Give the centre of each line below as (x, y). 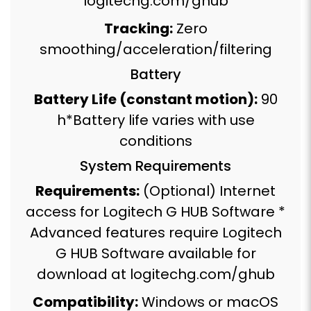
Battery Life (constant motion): (145, 99)
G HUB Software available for (155, 253)
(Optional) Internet (208, 191)
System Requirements (155, 166)
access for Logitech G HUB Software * (155, 211)
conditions (155, 141)
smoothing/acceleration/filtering (155, 49)
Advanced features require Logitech (155, 232)
